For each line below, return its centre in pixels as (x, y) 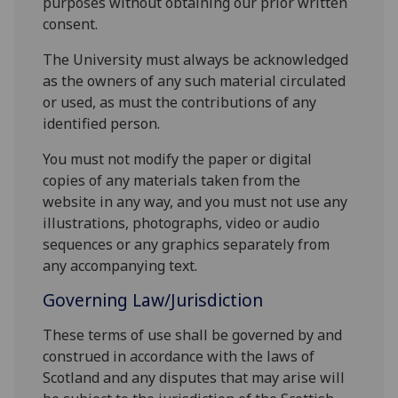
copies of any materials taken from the (172, 181)
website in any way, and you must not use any (195, 202)
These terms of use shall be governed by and (193, 335)
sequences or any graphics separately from (187, 245)
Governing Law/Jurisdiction (155, 300)
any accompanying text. (122, 266)
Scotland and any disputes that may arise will (194, 378)
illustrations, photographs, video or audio (182, 223)
